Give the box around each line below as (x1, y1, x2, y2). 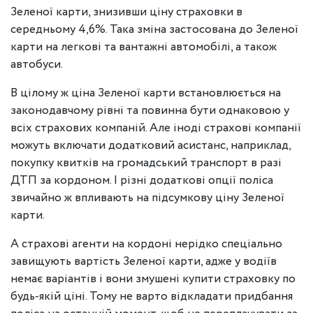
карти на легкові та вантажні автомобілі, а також (10, 38, 277, 56)
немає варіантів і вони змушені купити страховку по (10, 270, 296, 288)
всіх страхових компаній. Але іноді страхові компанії (10, 119, 301, 137)
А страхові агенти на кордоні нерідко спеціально (10, 235, 282, 253)
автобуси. (10, 56, 63, 73)
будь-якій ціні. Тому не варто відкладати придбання (10, 288, 293, 305)
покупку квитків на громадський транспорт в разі (10, 154, 282, 172)
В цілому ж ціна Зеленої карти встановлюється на (10, 85, 281, 102)
